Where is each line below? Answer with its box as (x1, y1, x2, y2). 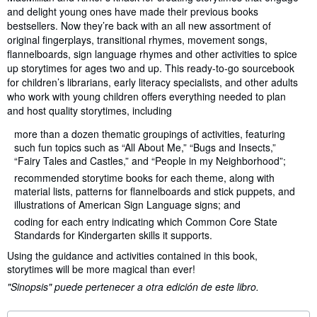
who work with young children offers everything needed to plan (7, 89, 286, 104)
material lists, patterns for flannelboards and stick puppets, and (14, 184, 295, 199)
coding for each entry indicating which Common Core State (14, 214, 277, 229)
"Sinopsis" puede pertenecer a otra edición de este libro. (7, 279, 259, 294)
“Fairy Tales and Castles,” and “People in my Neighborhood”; (14, 154, 286, 168)
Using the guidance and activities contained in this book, (7, 248, 258, 263)
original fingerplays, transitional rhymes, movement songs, (7, 33, 267, 47)
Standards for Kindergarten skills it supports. (14, 228, 212, 243)
